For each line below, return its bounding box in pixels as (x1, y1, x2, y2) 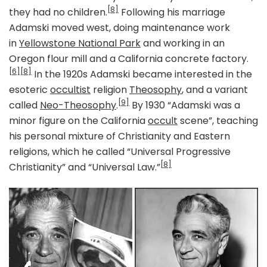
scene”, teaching (178, 114, 258, 128)
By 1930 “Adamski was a (129, 98, 240, 113)
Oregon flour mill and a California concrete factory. (9, 52, 249, 66)
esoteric (9, 83, 50, 97)
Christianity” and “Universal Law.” (9, 160, 160, 175)
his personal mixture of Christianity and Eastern (9, 129, 230, 144)
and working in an (141, 36, 225, 51)
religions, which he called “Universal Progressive (9, 145, 231, 159)
